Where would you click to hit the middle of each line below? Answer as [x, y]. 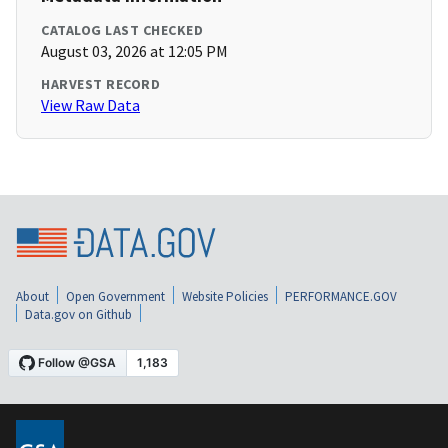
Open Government [115, 297]
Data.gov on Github [78, 315]
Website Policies [225, 297]
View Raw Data [90, 105]
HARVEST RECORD [100, 84]
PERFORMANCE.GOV [341, 297]
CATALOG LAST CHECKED [122, 30]
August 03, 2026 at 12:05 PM [134, 51]
